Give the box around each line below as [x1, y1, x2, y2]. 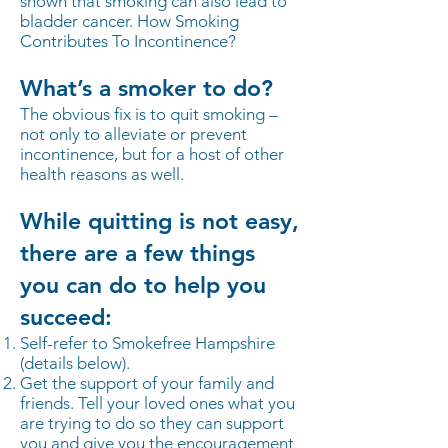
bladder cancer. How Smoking [20, 11, 239, 31]
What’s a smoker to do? [20, 74, 273, 102]
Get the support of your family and [20, 373, 274, 393]
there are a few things [20, 239, 255, 267]
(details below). [20, 353, 130, 373]
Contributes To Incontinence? [20, 31, 236, 51]
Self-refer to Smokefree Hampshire [20, 333, 275, 353]
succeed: [20, 303, 112, 331]
